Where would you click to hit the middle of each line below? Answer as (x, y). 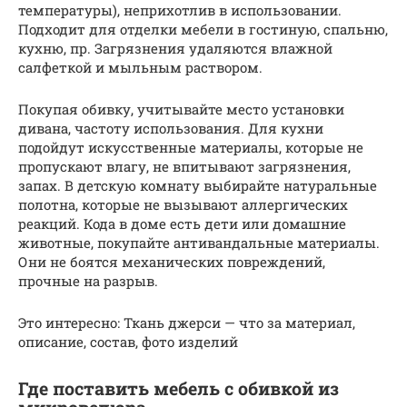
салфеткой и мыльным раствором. (140, 68)
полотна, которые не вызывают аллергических (183, 205)
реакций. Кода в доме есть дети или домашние (182, 224)
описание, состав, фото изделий (128, 342)
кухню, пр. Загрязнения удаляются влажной (175, 49)
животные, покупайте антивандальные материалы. (199, 243)
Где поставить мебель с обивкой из (179, 388)
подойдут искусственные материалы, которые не (191, 148)
